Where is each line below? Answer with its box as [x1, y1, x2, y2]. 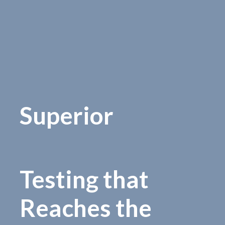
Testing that [20, 165, 149, 194]
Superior [20, 101, 114, 130]
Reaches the [20, 193, 152, 222]
